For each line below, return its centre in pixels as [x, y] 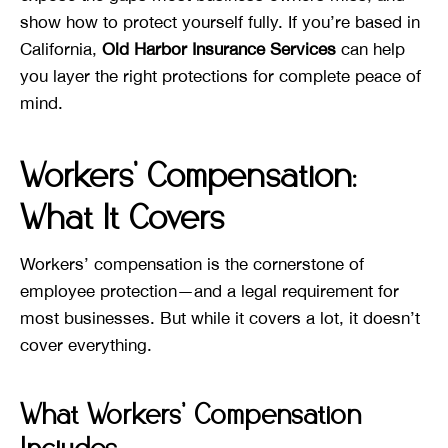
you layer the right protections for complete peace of [220, 75]
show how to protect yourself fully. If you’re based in [220, 21]
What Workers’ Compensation [190, 415]
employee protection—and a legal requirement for [209, 290]
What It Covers [122, 219]
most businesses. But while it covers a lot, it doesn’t [220, 317]
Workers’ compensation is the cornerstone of [192, 263]
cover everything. [86, 344]
